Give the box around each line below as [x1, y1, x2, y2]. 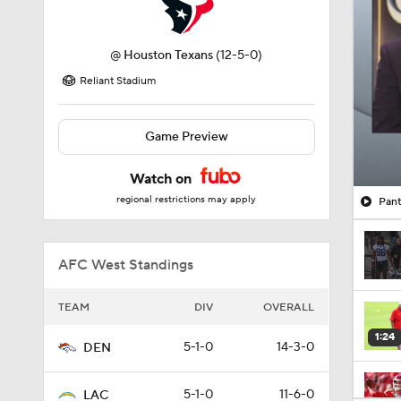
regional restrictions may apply [116, 193, 257, 206]
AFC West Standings [58, 256, 193, 274]
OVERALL [263, 301, 314, 314]
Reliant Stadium [80, 74, 156, 88]
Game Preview [144, 129, 228, 145]
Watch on [130, 170, 196, 188]
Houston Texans [124, 47, 214, 64]
